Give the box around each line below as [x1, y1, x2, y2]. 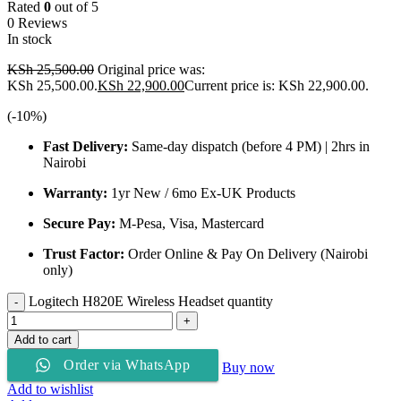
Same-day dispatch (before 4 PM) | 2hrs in [128, 138, 370, 154]
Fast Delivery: [43, 138, 128, 154]
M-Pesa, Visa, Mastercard [115, 215, 264, 231]
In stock [7, 30, 52, 47]
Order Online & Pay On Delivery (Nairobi [124, 245, 368, 261]
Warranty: [43, 184, 107, 200]
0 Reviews [7, 14, 67, 30]
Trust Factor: [43, 245, 124, 261]
